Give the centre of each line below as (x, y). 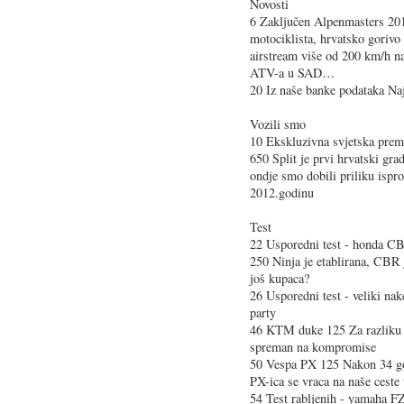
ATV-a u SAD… (292, 72)
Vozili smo (278, 124)
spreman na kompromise (313, 346)
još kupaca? (280, 278)
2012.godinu (282, 192)
